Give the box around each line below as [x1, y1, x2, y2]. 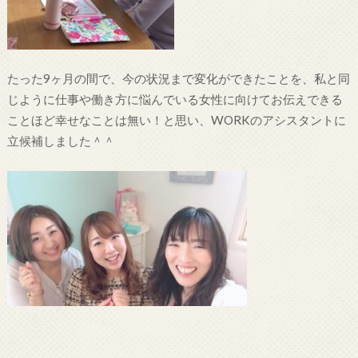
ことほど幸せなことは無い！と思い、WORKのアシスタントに [6, 113, 346, 128]
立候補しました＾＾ [6, 133, 115, 149]
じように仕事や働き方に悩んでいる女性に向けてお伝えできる [6, 92, 343, 107]
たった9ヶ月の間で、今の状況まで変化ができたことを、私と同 [6, 71, 350, 86]
